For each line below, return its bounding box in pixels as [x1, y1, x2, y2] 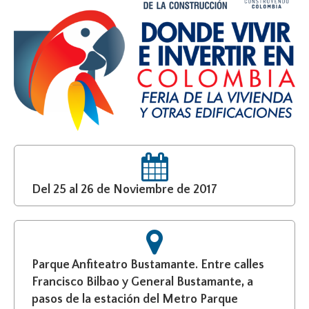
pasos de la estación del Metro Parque [32, 292, 238, 306]
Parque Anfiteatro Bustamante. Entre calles [32, 258, 264, 272]
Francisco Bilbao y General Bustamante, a [32, 275, 253, 289]
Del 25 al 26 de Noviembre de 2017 [32, 183, 217, 197]
